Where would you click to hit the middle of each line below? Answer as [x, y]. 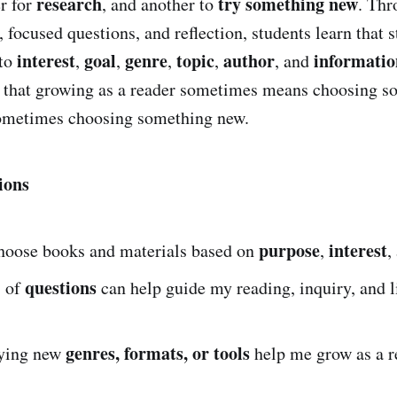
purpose [289, 250]
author [249, 60]
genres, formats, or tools [158, 353]
